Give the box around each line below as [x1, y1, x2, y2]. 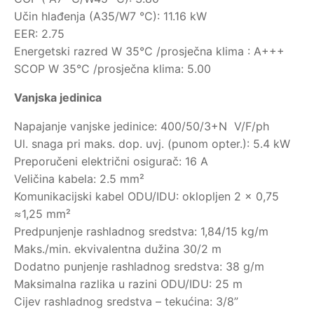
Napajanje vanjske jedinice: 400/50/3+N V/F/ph [14, 119, 269, 134]
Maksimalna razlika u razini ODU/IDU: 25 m [14, 277, 243, 292]
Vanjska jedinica [14, 90, 102, 105]
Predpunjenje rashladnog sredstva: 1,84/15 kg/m [14, 224, 268, 239]
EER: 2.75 [14, 27, 64, 41]
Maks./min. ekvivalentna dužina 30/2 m [14, 242, 221, 257]
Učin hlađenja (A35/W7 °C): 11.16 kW [14, 9, 207, 24]
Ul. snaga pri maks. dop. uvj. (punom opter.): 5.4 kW [14, 137, 290, 151]
